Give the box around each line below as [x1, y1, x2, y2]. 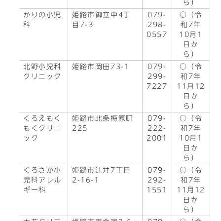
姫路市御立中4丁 [72, 11, 131, 18]
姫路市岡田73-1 [72, 63, 130, 70]
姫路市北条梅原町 [72, 115, 134, 122]
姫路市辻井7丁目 [72, 167, 131, 174]
